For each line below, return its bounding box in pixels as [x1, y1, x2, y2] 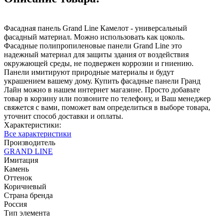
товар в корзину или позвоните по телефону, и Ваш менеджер [4, 94, 211, 103]
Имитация [4, 155, 38, 164]
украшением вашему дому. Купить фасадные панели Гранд [4, 76, 200, 85]
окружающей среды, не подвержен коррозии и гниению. [4, 59, 194, 67]
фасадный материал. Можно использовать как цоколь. [4, 32, 185, 41]
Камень [4, 164, 29, 173]
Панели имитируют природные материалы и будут [4, 67, 174, 76]
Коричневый [4, 182, 46, 191]
